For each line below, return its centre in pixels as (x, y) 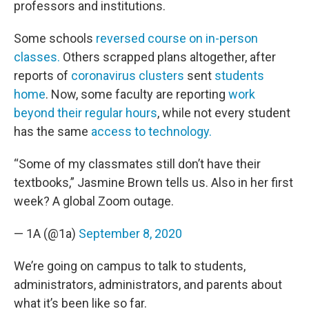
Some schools (55, 38)
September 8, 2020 (130, 233)
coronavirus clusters (128, 76)
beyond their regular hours (86, 113)
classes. (37, 57)
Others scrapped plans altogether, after (168, 57)
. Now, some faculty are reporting (137, 94)
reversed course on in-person (177, 38)
